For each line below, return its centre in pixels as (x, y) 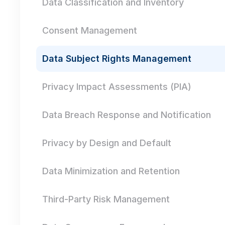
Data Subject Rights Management (117, 59)
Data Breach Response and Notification (127, 115)
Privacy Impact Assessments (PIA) (117, 87)
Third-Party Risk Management (106, 199)
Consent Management (90, 30)
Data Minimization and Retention (111, 171)
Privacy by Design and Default (107, 143)
